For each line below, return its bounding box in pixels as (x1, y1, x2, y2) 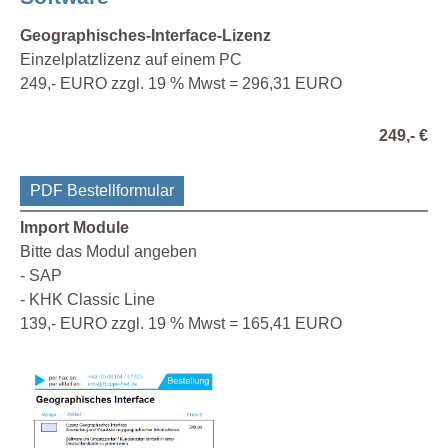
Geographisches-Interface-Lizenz (20, 26, 271, 44)
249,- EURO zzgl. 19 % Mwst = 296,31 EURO (20, 74, 342, 92)
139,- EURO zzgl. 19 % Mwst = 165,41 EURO (20, 314, 342, 332)
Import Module (20, 218, 129, 236)
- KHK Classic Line (20, 290, 155, 308)
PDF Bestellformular (30, 181, 174, 199)
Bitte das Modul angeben (20, 242, 197, 260)
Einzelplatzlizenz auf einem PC (20, 50, 242, 68)
